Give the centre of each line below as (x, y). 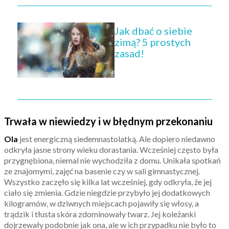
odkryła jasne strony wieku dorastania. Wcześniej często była (111, 149)
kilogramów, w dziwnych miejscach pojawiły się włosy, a (101, 203)
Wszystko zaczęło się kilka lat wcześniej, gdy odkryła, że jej (108, 181)
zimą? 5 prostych (153, 42)
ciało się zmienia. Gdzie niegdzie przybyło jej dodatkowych (107, 192)
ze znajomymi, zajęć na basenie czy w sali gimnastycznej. (102, 171)
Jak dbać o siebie (153, 30)
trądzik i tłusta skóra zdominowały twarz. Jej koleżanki (100, 214)
